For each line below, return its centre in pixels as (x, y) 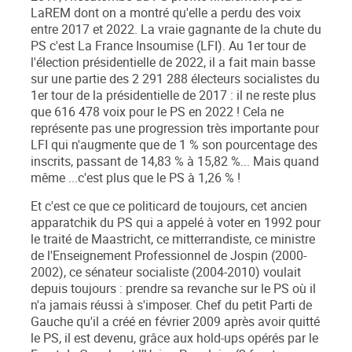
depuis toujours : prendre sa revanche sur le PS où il (173, 289)
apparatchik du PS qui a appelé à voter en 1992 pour (176, 223)
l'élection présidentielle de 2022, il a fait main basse (173, 63)
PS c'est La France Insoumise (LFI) (126, 46)
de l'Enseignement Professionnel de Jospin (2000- (169, 256)
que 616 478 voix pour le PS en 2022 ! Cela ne (157, 112)
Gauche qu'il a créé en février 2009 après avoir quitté (175, 322)
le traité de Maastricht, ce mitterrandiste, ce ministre (173, 240)
